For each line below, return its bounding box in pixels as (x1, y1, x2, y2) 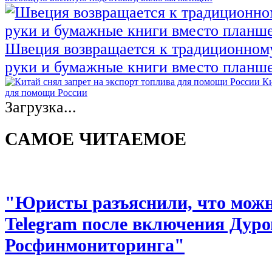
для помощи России (5, 87, 87, 98)
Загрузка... (5, 98, 76, 117)
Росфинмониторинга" (5, 235, 185, 256)
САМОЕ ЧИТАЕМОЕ (5, 129, 186, 150)
